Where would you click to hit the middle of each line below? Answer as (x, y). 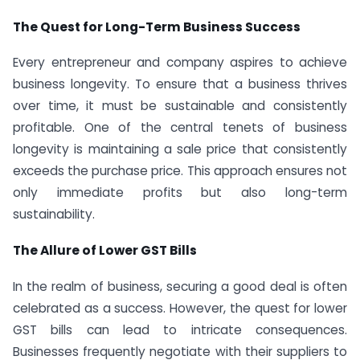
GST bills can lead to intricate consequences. (180, 330)
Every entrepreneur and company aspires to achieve (180, 63)
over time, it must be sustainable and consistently (180, 106)
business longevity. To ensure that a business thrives (180, 84)
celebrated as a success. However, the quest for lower (180, 309)
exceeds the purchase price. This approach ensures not (180, 171)
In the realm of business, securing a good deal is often (180, 287)
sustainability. (54, 215)
